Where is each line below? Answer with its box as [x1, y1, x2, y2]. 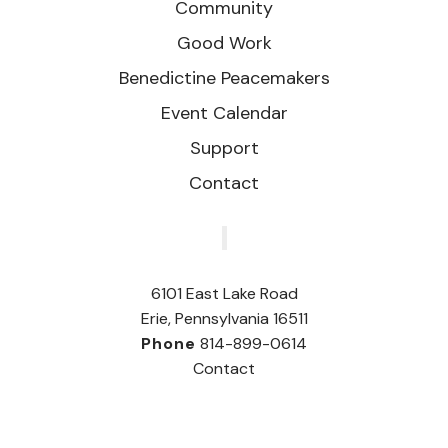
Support [189, 135, 259, 160]
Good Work [176, 30, 272, 55]
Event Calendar [160, 100, 288, 125]
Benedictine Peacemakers [118, 65, 330, 90]
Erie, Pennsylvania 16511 [140, 307, 308, 329]
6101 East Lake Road [150, 282, 298, 304]
